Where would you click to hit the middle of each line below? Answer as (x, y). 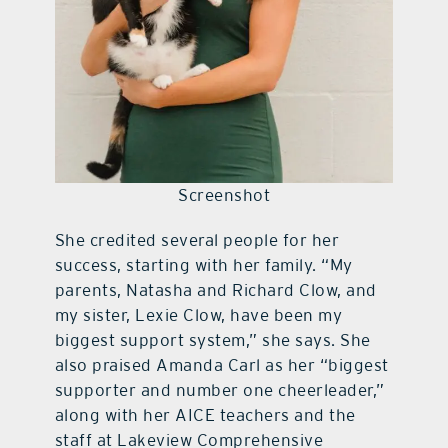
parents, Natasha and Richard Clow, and (215, 290)
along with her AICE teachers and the (205, 415)
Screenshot (224, 195)
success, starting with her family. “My (203, 265)
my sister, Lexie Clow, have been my (198, 315)
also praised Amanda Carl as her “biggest (221, 365)
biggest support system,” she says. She (212, 340)
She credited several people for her (197, 240)
